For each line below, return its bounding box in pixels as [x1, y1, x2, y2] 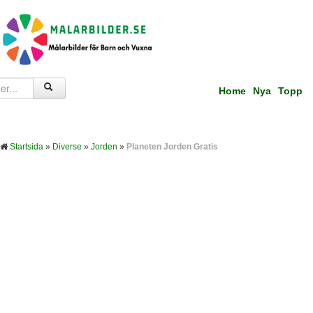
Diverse [52, 142, 82, 152]
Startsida [10, 142, 43, 152]
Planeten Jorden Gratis [126, 142, 218, 152]
